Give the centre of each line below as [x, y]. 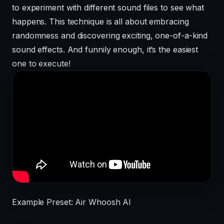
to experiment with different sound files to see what [108, 8]
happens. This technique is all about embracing [100, 22]
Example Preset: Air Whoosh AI [72, 202]
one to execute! [41, 64]
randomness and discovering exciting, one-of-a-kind [110, 36]
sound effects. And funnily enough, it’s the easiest [105, 50]
